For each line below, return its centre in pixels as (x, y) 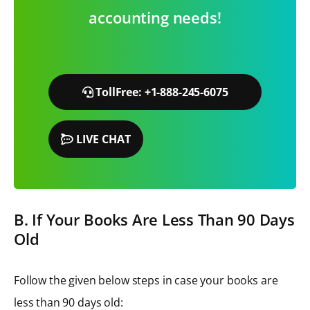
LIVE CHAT (102, 139)
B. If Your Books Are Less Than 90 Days (154, 219)
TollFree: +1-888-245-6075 (161, 92)
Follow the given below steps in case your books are (146, 280)
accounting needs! (155, 17)
